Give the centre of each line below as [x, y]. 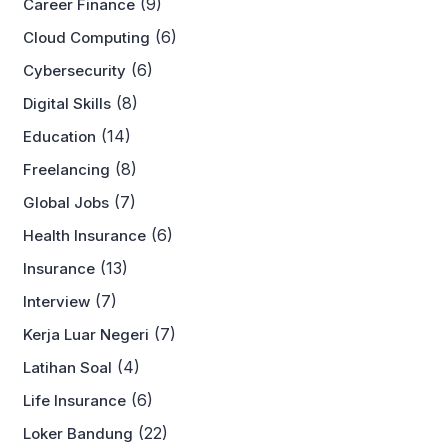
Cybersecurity [74, 71]
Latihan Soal [67, 368]
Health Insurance [84, 236]
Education [59, 137]
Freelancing [66, 170]
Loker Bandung [78, 434]
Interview [56, 302]
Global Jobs [66, 203]
